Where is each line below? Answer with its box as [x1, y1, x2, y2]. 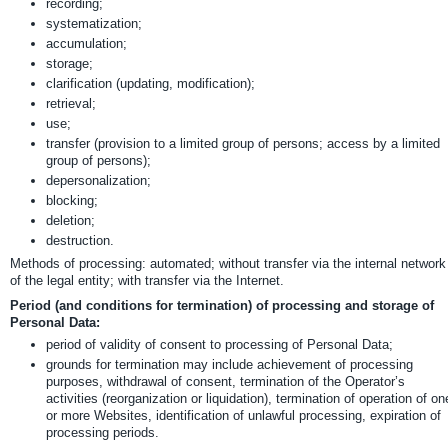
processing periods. [46, 425, 159, 440]
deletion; [46, 213, 95, 228]
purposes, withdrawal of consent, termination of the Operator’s [46, 374, 405, 389]
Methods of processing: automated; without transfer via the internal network [10, 256, 446, 271]
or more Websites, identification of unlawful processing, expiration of [46, 408, 441, 423]
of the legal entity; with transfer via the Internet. [10, 273, 284, 288]
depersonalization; [46, 173, 151, 188]
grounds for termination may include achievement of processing [46, 357, 413, 372]
